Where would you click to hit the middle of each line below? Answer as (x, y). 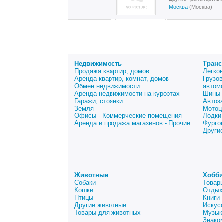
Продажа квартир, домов (112, 71)
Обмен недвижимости (107, 86)
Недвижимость (98, 64)
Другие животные (100, 205)
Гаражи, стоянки (99, 101)
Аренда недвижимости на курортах (127, 93)
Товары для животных (108, 212)
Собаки (85, 183)
